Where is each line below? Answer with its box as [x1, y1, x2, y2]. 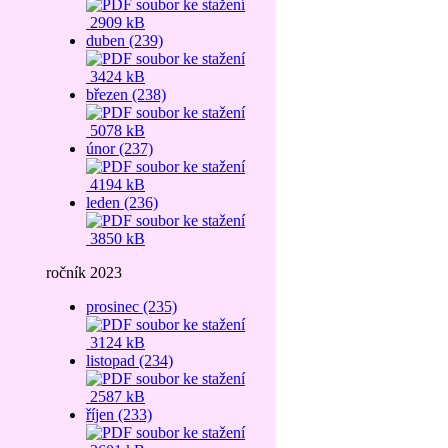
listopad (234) [86, 352, 173, 369]
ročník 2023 [46, 264, 122, 281]
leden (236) [86, 194, 158, 211]
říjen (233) [86, 406, 152, 423]
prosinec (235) [86, 298, 177, 315]
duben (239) [86, 32, 163, 49]
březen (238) [86, 86, 166, 103]
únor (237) [86, 140, 153, 157]
